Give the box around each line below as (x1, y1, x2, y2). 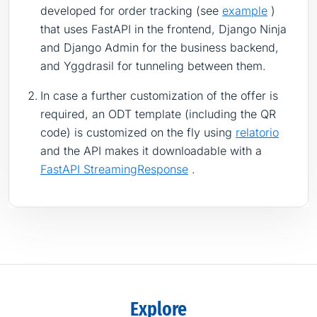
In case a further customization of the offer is (40, 88, 278, 103)
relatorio (236, 125, 279, 139)
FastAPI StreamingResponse (40, 161, 188, 176)
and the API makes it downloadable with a (40, 143, 262, 158)
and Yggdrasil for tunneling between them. (40, 58, 266, 73)
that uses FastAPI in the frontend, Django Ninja (40, 21, 287, 36)
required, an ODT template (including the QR (40, 106, 276, 121)
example (222, 3, 267, 18)
